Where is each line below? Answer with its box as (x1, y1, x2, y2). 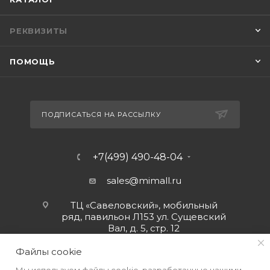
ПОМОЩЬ (10, 57, 55, 66)
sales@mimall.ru (106, 175, 181, 186)
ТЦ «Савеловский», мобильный (70, 199, 218, 211)
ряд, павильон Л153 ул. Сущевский (61, 211, 226, 222)
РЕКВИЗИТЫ (10, 26, 68, 36)
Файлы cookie (16, 246, 82, 257)
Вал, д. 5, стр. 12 (108, 222, 180, 234)
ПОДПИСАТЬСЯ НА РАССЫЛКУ (42, 110, 161, 119)
